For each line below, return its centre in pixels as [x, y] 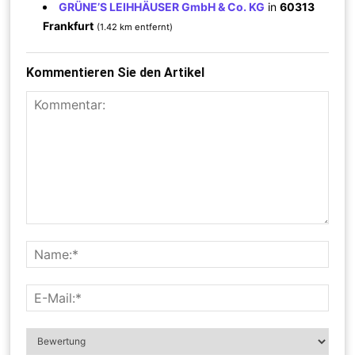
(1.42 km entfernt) [135, 27]
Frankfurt [69, 25]
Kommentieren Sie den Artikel [116, 72]
